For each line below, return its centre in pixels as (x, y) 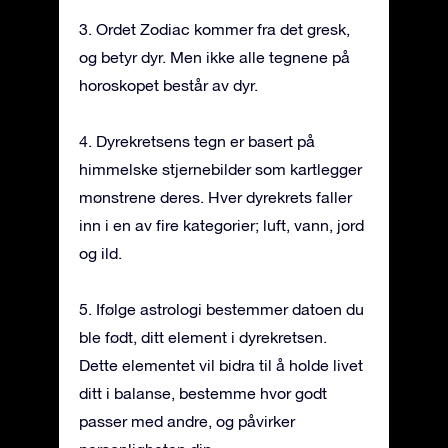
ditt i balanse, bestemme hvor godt (203, 392)
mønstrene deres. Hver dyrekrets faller (215, 196)
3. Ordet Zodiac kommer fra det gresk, (214, 28)
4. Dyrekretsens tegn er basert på (197, 140)
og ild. (100, 252)
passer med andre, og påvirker (187, 420)
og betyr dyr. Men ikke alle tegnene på (214, 56)
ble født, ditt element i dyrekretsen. (203, 336)
